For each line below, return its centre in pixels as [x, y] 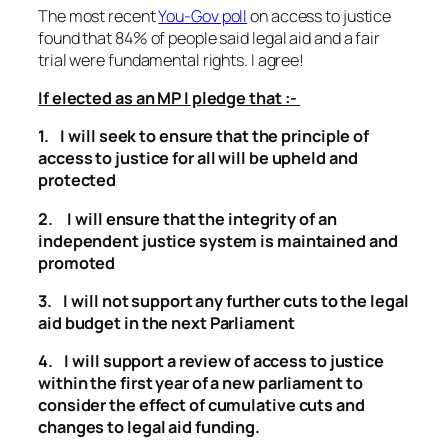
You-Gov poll [203, 15]
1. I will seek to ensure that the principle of [204, 136]
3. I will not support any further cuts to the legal [223, 300]
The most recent [98, 15]
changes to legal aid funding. [149, 427]
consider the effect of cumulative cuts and [201, 405]
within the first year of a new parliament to [200, 383]
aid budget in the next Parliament [166, 322]
